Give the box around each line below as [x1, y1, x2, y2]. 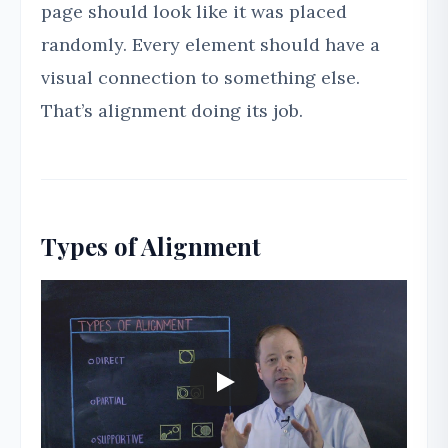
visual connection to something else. [41, 65, 360, 89]
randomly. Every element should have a [41, 32, 380, 56]
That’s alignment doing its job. [41, 98, 303, 122]
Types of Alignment [41, 229, 261, 262]
